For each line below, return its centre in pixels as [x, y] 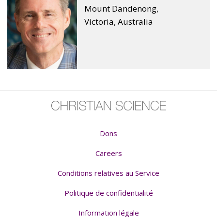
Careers [108, 153]
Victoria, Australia [119, 21]
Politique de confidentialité [108, 193]
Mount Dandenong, [122, 8]
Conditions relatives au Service [108, 173]
